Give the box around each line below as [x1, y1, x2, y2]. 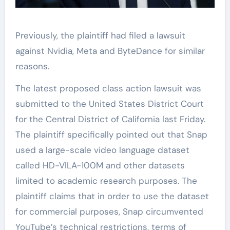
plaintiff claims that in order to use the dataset [15, 190, 209, 202]
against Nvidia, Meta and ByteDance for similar [15, 45, 205, 56]
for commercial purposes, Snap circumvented [15, 205, 203, 217]
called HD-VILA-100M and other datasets [15, 159, 185, 171]
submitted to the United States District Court [15, 98, 204, 109]
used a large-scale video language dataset [15, 144, 189, 156]
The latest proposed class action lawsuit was [15, 82, 201, 94]
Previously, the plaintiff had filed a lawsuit [15, 29, 185, 41]
